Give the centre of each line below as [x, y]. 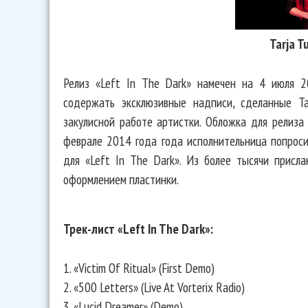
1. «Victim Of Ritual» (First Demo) [139, 267]
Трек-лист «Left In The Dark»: [138, 228]
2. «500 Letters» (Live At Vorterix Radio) [154, 287]
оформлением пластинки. [121, 179]
